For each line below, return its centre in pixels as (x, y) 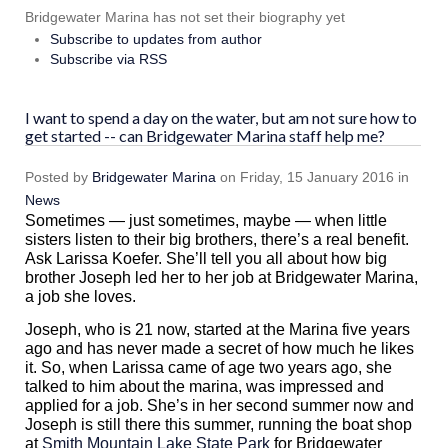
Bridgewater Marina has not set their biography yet (185, 17)
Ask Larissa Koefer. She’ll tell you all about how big (206, 259)
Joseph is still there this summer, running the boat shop (218, 424)
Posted (47, 177)
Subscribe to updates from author (156, 39)
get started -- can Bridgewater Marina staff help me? (205, 136)
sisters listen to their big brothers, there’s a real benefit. (217, 240)
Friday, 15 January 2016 (317, 177)
